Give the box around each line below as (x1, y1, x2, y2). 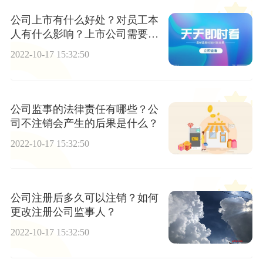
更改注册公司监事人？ (10, 206, 116, 218)
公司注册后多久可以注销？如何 (10, 192, 159, 204)
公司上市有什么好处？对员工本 (10, 14, 159, 26)
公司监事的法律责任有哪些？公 (10, 103, 159, 115)
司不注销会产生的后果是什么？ (10, 117, 159, 129)
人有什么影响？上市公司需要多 (10, 28, 159, 41)
